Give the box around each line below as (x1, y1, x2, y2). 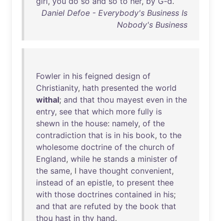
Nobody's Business (117, 20, 187, 30)
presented (101, 83, 139, 93)
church (139, 142, 164, 152)
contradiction (36, 130, 86, 140)
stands (104, 154, 128, 164)
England (36, 154, 66, 164)
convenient (131, 166, 172, 176)
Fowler (36, 71, 61, 81)
